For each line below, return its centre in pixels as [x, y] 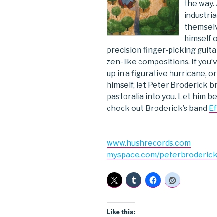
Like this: [121, 212]
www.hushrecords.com [149, 143]
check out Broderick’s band [158, 108]
